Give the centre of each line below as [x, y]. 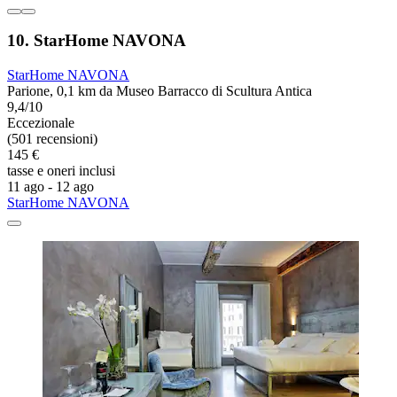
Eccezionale [41, 123]
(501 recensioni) [52, 139]
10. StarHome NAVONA [97, 41]
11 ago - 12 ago [51, 187]
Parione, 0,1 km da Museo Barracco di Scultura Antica [160, 91]
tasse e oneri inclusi [61, 171]
